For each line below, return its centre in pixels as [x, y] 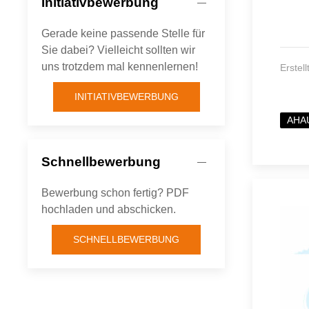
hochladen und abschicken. [109, 210]
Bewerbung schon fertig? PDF [115, 193]
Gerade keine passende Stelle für [123, 34]
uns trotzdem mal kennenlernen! [120, 67]
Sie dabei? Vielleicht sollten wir [118, 50]
